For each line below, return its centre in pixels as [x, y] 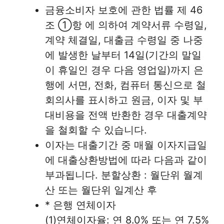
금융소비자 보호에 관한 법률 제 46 [124, 10]
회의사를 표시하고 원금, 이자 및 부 [124, 100]
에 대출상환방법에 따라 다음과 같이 [126, 160]
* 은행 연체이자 [80, 205]
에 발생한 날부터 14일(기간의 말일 [123, 55]
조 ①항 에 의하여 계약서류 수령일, [126, 25]
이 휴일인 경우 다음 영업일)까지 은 [124, 70]
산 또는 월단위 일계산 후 [101, 190]
